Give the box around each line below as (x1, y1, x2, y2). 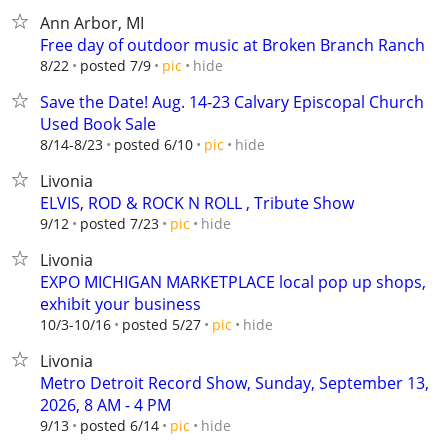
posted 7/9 (80, 56, 151, 75)
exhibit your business (40, 293, 201, 315)
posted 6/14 (80, 416, 159, 435)
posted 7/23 (80, 214, 159, 233)
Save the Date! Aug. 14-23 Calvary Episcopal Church (40, 91, 424, 113)
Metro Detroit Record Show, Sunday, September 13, (40, 372, 429, 394)
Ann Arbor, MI (40, 12, 144, 34)
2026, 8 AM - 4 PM (40, 394, 171, 416)
